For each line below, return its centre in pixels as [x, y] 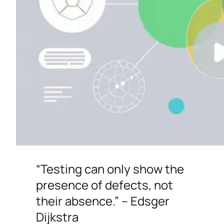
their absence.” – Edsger [103, 201]
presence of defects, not [104, 185]
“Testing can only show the [110, 169]
